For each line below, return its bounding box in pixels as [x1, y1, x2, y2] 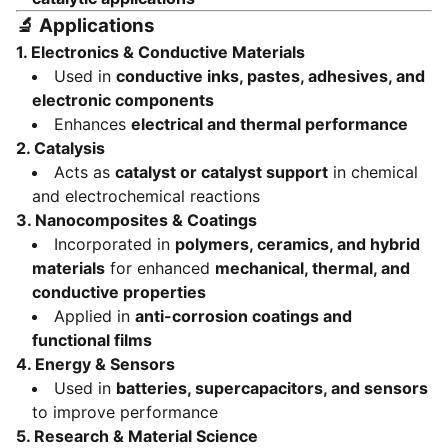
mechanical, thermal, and [215, 258, 410, 278]
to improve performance [32, 402, 218, 422]
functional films [32, 330, 152, 350]
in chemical [328, 162, 418, 182]
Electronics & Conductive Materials [31, 42, 305, 62]
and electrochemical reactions [32, 186, 260, 206]
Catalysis [34, 138, 105, 158]
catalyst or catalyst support [115, 162, 328, 182]
